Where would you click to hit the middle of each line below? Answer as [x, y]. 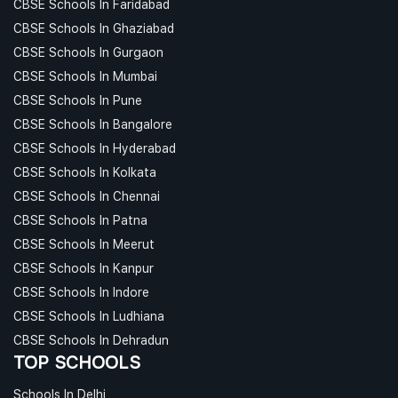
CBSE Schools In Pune [78, 99]
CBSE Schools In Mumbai [85, 76]
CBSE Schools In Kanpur [84, 267]
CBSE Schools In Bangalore [93, 123]
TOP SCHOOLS [77, 362]
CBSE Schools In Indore [81, 291]
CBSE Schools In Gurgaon [88, 52]
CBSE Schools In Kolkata [85, 171]
